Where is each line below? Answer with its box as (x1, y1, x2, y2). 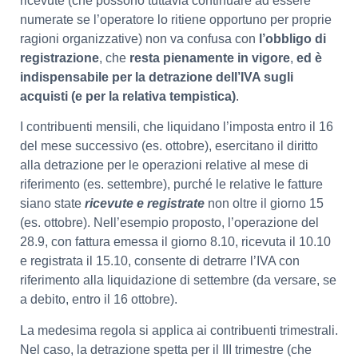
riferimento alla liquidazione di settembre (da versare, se (20, 273, 336, 288)
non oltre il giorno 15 (208, 197, 324, 211)
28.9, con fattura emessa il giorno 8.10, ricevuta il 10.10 (20, 235, 331, 249)
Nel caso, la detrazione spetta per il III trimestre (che (20, 342, 312, 356)
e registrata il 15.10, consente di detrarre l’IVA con (20, 254, 300, 268)
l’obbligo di (259, 31, 326, 46)
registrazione (20, 50, 99, 65)
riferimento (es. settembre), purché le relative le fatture (20, 177, 323, 192)
